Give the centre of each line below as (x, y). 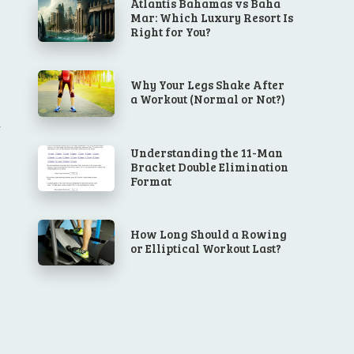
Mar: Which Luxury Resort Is (212, 18)
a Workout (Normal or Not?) (208, 99)
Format (151, 181)
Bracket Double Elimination (210, 166)
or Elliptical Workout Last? (206, 249)
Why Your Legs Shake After (208, 85)
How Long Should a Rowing (209, 234)
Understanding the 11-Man (207, 152)
